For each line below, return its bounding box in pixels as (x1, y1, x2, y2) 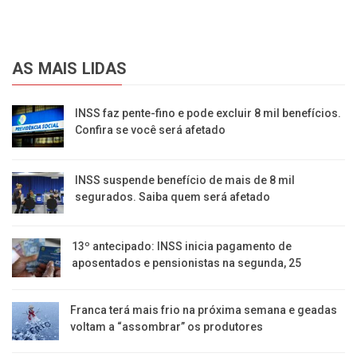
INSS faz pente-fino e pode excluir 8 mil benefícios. (74, 107, 341, 120)
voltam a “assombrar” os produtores (70, 320, 264, 334)
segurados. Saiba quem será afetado (74, 190, 270, 203)
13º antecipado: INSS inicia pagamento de (71, 240, 292, 253)
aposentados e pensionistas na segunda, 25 (71, 257, 301, 270)
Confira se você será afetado (74, 124, 226, 137)
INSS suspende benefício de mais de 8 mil (74, 173, 295, 186)
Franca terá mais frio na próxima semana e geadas (70, 304, 338, 317)
